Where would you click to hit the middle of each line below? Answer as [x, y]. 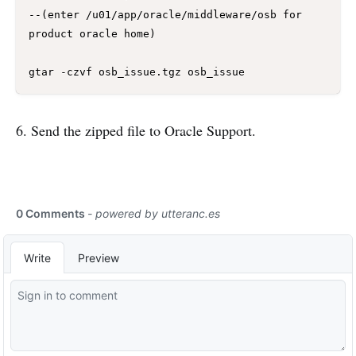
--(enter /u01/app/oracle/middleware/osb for [165, 14]
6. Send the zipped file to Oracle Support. [136, 130]
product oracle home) [92, 33]
